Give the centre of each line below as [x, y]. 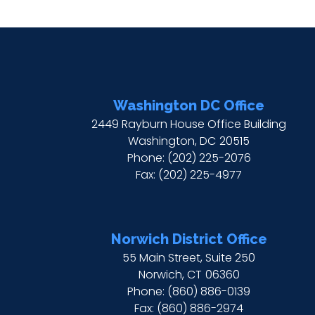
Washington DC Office [189, 105]
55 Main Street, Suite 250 [189, 257]
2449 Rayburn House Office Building [189, 124]
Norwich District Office [189, 239]
